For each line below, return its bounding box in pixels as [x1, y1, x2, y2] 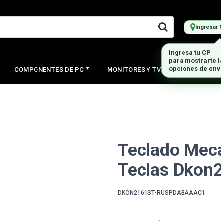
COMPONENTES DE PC [14, 65, 84, 73]
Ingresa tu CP [169, 49, 211, 56]
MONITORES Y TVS [107, 65, 165, 73]
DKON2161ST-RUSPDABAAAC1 [118, 189, 205, 196]
